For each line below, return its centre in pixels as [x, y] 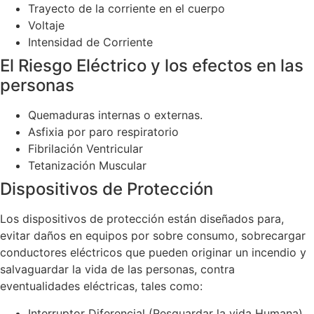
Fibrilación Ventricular [86, 149]
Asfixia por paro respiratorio [103, 132]
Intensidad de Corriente [90, 42]
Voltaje [46, 26]
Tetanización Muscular [87, 166]
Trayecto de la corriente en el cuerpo [127, 9]
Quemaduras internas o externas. [115, 115]
